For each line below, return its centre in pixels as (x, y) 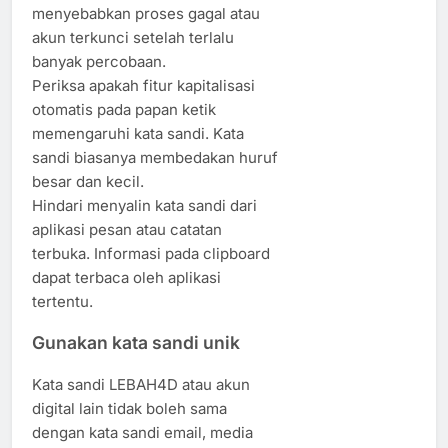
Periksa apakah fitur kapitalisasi (143, 85)
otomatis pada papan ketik (124, 109)
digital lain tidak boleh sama (129, 408)
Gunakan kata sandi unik (136, 343)
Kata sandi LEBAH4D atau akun (141, 384)
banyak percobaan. (99, 61)
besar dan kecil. (88, 181)
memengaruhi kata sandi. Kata (138, 133)
